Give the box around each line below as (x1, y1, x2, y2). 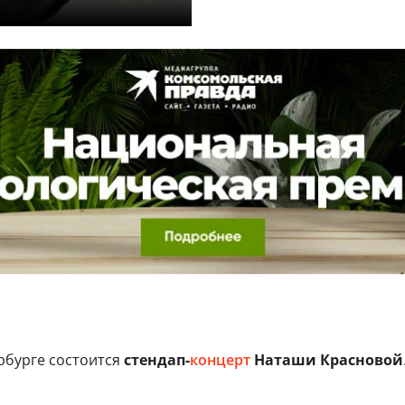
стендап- (119, 349, 190, 370)
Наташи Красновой (250, 349, 403, 370)
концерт (189, 349, 250, 370)
